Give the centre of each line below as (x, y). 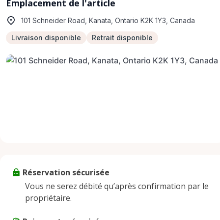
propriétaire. (48, 198)
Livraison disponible (46, 38)
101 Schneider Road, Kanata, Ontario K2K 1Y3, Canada (108, 20)
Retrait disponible (122, 38)
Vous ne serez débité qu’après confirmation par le (117, 186)
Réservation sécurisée (66, 172)
